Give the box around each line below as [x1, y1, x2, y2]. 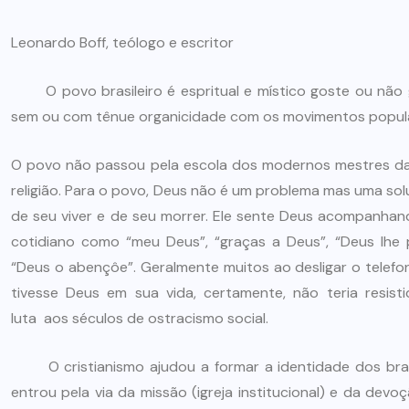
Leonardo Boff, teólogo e [11, 32, 181, 52]
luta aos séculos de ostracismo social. [11, 308, 268, 328]
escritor [181, 32, 234, 52]
